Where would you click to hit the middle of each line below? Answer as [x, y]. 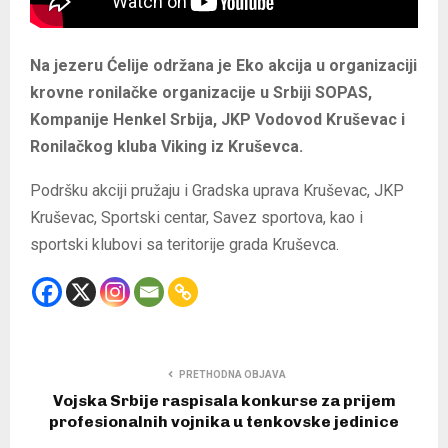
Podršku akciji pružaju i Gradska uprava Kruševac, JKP [217, 191]
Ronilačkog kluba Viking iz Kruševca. [166, 147]
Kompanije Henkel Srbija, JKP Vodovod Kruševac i [217, 120]
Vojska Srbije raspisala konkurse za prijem [224, 401]
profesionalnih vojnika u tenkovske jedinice [224, 422]
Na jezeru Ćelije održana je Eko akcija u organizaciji [223, 66]
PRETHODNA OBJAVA [232, 375]
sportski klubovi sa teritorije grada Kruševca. [184, 245]
